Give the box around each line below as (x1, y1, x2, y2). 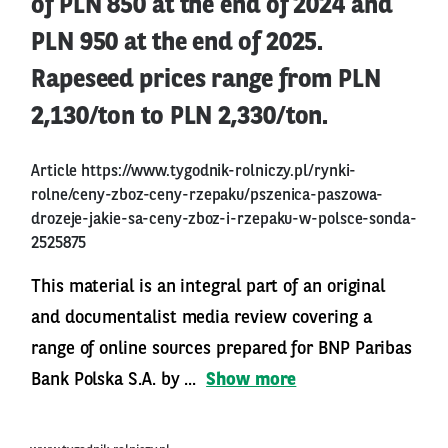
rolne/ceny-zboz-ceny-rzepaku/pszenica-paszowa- (31, 187, 384, 204)
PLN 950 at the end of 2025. (31, 30, 324, 56)
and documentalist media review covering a (31, 308, 372, 327)
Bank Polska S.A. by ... (31, 370, 202, 389)
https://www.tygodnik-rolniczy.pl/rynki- (77, 163, 357, 180)
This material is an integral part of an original (31, 277, 386, 296)
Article (31, 163, 78, 180)
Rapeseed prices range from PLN (31, 67, 381, 93)
